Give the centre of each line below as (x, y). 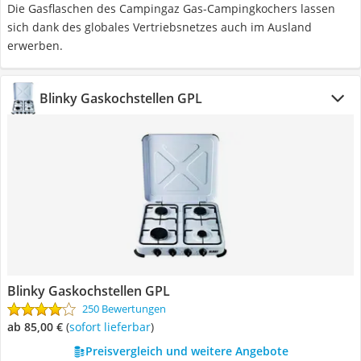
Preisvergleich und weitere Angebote (187, 351)
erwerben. (35, 46)
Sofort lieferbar (113, 327)
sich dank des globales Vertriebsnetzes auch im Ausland (160, 27)
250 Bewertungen (124, 309)
